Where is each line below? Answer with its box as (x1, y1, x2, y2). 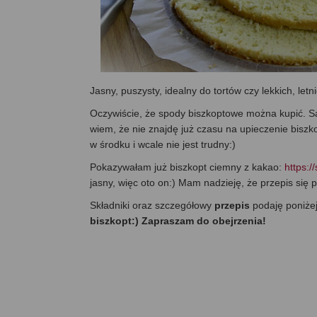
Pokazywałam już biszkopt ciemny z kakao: (90, 161, 284, 173)
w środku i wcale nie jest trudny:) (90, 139, 236, 151)
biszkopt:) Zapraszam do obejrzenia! (90, 215, 266, 227)
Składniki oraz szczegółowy (90, 200, 214, 212)
